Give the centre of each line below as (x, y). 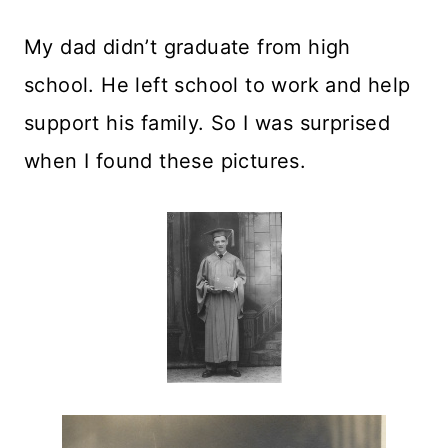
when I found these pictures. (165, 160)
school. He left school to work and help (217, 84)
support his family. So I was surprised (207, 122)
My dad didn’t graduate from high (187, 46)
